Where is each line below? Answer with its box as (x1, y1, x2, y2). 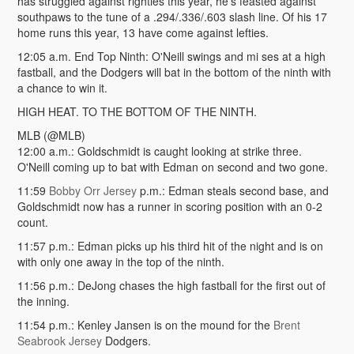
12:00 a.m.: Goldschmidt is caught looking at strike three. (17, 143, 302, 159)
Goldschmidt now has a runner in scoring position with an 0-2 (17, 198, 322, 214)
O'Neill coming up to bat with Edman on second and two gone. (17, 159, 328, 175)
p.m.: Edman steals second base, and (136, 183, 329, 198)
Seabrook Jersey (17, 333, 102, 348)
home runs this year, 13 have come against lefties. (17, 24, 269, 40)
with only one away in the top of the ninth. (17, 254, 224, 269)
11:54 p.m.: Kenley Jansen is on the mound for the (17, 317, 273, 333)
